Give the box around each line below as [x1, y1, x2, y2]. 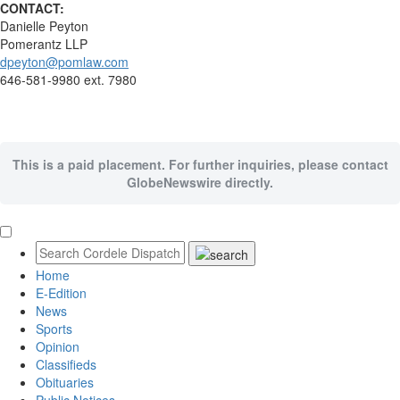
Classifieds [36, 355, 96, 374]
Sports [36, 320, 72, 338]
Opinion [36, 337, 79, 356]
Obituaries [36, 373, 94, 392]
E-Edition [36, 284, 87, 303]
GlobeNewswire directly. [127, 173, 273, 191]
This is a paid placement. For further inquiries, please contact [12, 155, 388, 173]
